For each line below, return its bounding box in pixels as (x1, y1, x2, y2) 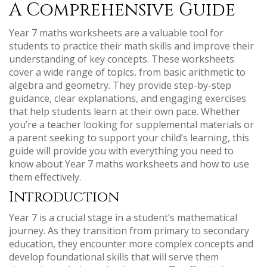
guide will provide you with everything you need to (9, 144, 234, 157)
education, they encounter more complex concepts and (9, 237, 253, 250)
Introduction (9, 188, 119, 207)
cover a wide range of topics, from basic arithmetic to (9, 66, 246, 79)
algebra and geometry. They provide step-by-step (9, 79, 231, 92)
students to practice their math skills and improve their (9, 39, 254, 52)
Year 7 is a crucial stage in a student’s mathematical (9, 211, 237, 224)
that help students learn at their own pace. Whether (9, 105, 240, 118)
